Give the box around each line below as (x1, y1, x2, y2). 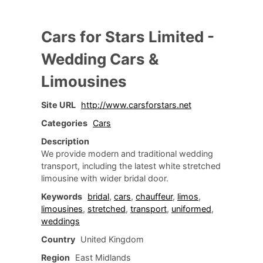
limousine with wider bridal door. (41, 173, 168, 183)
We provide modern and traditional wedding (41, 148, 213, 159)
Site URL (41, 99, 76, 110)
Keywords (41, 191, 82, 201)
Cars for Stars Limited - (41, 27, 214, 46)
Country (41, 234, 75, 244)
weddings (41, 215, 80, 226)
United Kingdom (80, 234, 144, 244)
